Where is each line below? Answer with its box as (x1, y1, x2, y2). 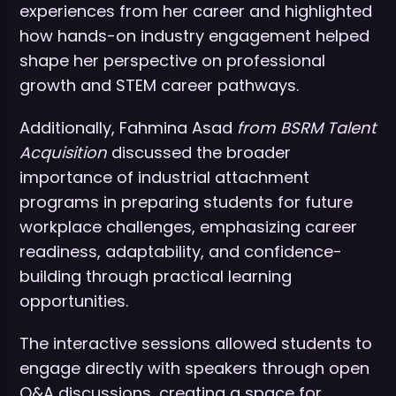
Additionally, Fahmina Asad (19, 116, 237, 139)
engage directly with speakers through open (19, 356, 369, 379)
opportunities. (19, 289, 128, 312)
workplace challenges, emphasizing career (19, 215, 357, 238)
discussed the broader (111, 141, 291, 164)
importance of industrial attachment (19, 165, 309, 188)
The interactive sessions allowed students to (19, 331, 372, 354)
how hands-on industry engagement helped (19, 24, 369, 47)
